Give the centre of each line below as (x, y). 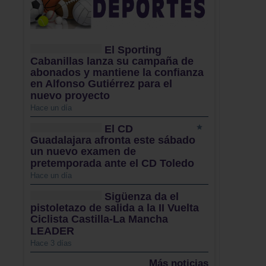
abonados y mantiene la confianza (117, 73)
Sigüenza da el (142, 197)
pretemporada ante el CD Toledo (112, 163)
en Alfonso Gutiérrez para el (101, 84)
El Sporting (133, 50)
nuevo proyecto (70, 95)
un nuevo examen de (83, 152)
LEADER (52, 231)
